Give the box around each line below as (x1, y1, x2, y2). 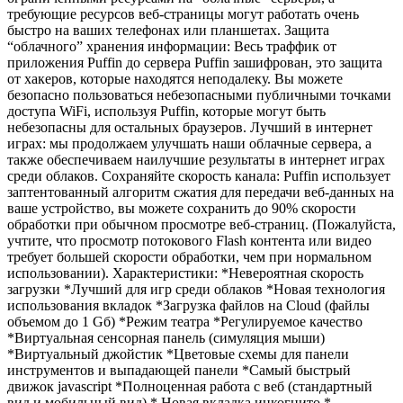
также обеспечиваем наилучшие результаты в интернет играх (7, 151, 385, 167)
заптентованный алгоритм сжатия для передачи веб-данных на (7, 184, 394, 200)
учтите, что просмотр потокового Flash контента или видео (7, 232, 372, 248)
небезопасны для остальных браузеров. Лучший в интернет (7, 119, 372, 135)
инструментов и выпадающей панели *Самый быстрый (7, 362, 351, 378)
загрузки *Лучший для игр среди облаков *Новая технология (7, 281, 385, 297)
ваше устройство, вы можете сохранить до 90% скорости (7, 200, 356, 216)
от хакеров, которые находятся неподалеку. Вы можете (7, 70, 343, 86)
